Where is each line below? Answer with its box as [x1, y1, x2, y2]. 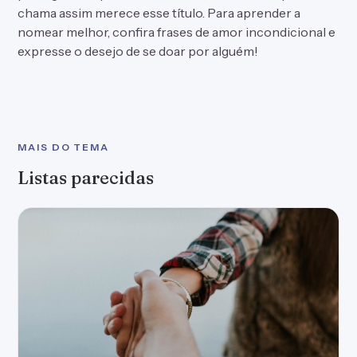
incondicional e [243, 24, 335, 40]
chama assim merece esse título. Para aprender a [18, 5, 300, 21]
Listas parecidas [18, 167, 154, 189]
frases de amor [157, 24, 243, 40]
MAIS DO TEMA [18, 141, 110, 153]
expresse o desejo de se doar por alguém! [18, 43, 258, 59]
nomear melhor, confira [18, 24, 157, 40]
